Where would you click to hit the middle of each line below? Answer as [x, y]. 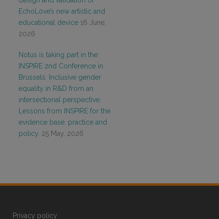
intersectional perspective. [60, 100]
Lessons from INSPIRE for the [65, 111]
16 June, [93, 22]
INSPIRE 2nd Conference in [61, 66]
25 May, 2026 [63, 133]
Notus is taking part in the [58, 55]
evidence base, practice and [63, 122]
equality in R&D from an [56, 88]
